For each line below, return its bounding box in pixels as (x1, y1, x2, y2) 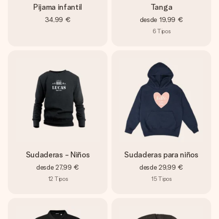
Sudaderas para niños (124, 150, 198, 159)
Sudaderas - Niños (25, 150, 90, 159)
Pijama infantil (33, 2, 83, 12)
